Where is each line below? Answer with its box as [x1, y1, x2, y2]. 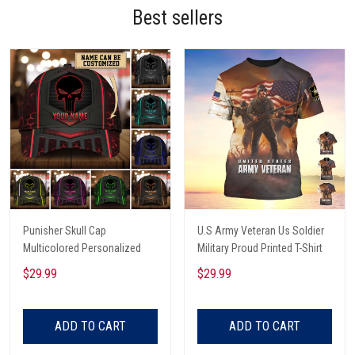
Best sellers [132, 6, 223, 29]
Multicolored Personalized [23, 241, 141, 254]
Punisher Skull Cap [23, 223, 106, 237]
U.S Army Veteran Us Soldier [197, 223, 324, 237]
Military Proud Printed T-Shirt [197, 241, 323, 254]
